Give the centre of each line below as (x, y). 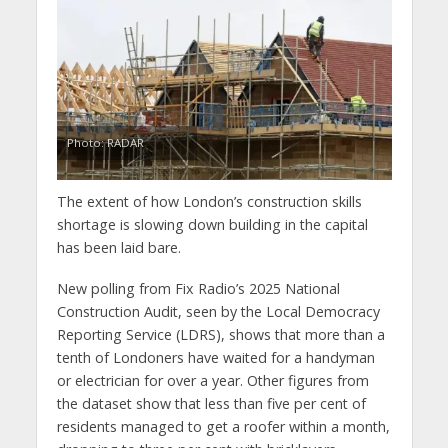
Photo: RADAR (105, 142)
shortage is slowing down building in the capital (212, 224)
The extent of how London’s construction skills (209, 201)
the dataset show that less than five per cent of (211, 403)
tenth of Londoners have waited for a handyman (215, 357)
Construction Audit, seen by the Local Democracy (218, 311)
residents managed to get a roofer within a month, (223, 426)
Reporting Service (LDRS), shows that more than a (220, 334)
